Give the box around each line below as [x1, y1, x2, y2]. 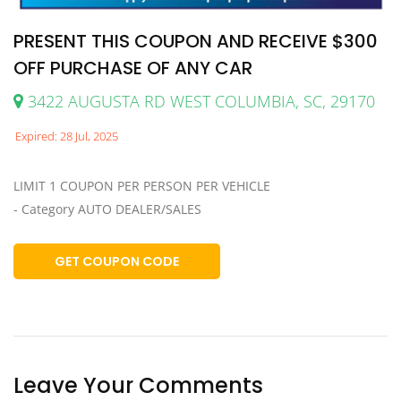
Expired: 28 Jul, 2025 [15, 128, 118, 145]
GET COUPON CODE [55, 252, 179, 271]
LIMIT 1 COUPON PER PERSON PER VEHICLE [13, 177, 270, 195]
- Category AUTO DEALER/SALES [13, 200, 201, 218]
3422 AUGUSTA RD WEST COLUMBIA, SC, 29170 [23, 90, 375, 113]
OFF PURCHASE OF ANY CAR [13, 55, 252, 81]
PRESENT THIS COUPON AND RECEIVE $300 [13, 29, 378, 55]
